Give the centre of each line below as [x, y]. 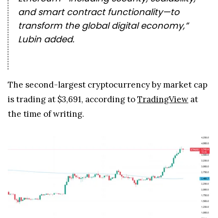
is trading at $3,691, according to [73, 100]
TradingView [163, 100]
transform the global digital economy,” [103, 26]
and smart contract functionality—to [99, 12]
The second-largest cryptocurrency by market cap [108, 85]
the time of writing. [46, 114]
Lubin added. [46, 39]
